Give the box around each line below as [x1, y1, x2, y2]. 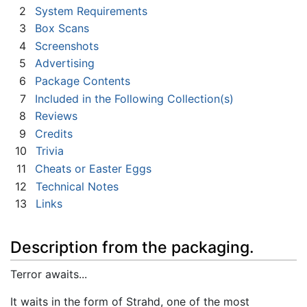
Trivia [36, 144, 64, 158]
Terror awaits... [10, 267, 87, 281]
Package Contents [35, 74, 130, 88]
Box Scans [35, 21, 89, 36]
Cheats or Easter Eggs [35, 161, 151, 175]
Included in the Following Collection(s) [35, 91, 234, 106]
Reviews [35, 109, 77, 123]
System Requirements [35, 3, 147, 18]
